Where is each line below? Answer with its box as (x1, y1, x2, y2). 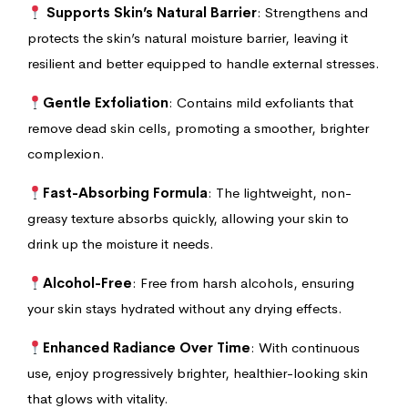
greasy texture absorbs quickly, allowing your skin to (27, 209, 349, 228)
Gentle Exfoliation (43, 94, 169, 112)
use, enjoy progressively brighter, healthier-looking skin (27, 364, 368, 382)
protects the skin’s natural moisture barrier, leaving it (27, 29, 348, 47)
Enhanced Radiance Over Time (43, 339, 251, 357)
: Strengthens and (257, 4, 369, 22)
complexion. (27, 145, 105, 163)
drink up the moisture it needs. (27, 235, 214, 253)
